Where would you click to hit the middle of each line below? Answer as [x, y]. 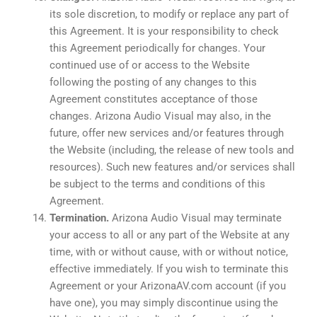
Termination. [81, 218]
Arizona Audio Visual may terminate [197, 218]
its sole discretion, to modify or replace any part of [169, 14]
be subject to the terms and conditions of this [157, 184]
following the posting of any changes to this [153, 82]
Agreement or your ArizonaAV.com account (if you [168, 286]
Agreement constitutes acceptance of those [154, 99]
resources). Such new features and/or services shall [172, 167]
